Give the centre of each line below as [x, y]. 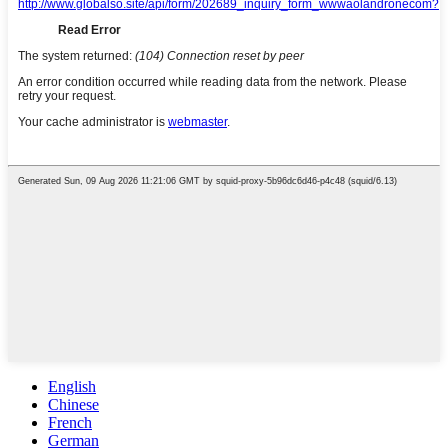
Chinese [73, 404]
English [72, 386]
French [70, 422]
